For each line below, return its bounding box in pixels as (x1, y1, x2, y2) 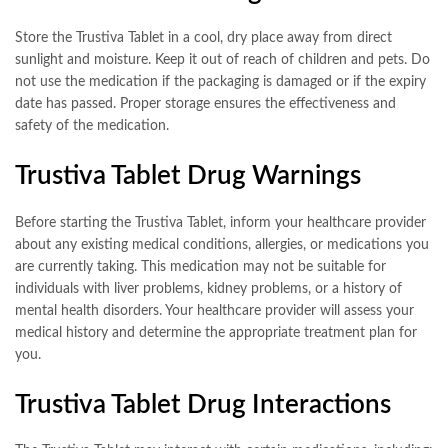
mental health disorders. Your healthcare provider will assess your (15, 303, 414, 318)
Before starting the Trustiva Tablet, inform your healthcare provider (15, 215, 426, 230)
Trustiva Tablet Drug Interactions (15, 391, 391, 418)
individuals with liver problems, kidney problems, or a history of (15, 281, 402, 296)
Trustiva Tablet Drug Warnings (15, 163, 361, 189)
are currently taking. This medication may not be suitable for (15, 259, 386, 274)
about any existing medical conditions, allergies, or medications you (15, 237, 429, 252)
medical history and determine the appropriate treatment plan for (15, 325, 417, 340)
